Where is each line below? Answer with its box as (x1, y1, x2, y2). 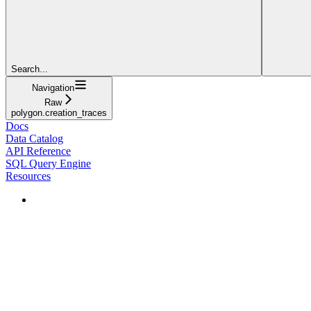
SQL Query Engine (6, 157, 91, 169)
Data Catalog (6, 132, 63, 144)
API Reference (6, 144, 71, 157)
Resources (6, 169, 51, 182)
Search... (11, 63, 48, 74)
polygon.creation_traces (11, 107, 107, 118)
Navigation (31, 82, 74, 93)
